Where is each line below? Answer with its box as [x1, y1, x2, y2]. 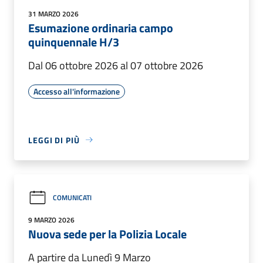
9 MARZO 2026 [28, 214, 75, 225]
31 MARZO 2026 [28, 8, 79, 19]
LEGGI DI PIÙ [28, 133, 80, 146]
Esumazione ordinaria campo [28, 18, 173, 37]
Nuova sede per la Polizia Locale [28, 224, 187, 243]
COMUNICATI [53, 192, 92, 204]
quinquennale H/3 [28, 32, 119, 51]
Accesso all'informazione [33, 85, 120, 97]
